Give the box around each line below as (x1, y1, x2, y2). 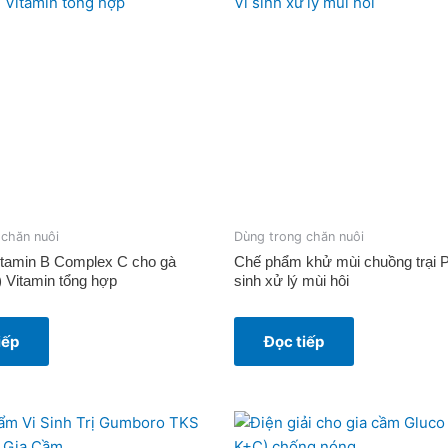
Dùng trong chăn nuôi (234, 229, 364, 245)
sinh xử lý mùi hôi (234, 271, 349, 289)
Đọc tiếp (264, 331, 324, 351)
